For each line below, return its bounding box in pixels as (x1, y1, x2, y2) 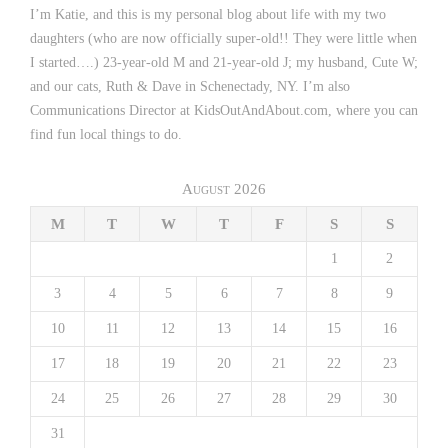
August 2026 (182, 181, 266, 198)
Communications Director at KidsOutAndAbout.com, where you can (30, 103, 418, 119)
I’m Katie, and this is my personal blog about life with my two (30, 7, 386, 23)
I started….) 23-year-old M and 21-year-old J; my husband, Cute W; (30, 55, 418, 71)
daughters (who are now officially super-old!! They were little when (30, 31, 417, 47)
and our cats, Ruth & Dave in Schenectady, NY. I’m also (30, 79, 350, 95)
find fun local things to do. (30, 127, 182, 143)
